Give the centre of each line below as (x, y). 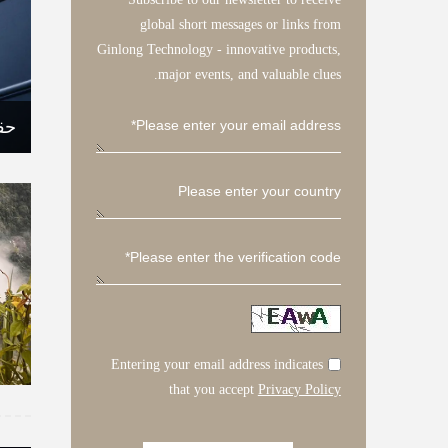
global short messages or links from (240, 24)
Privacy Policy (299, 389)
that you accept (213, 389)
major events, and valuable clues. (249, 74)
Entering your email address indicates (216, 364)
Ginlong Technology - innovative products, (218, 49)
